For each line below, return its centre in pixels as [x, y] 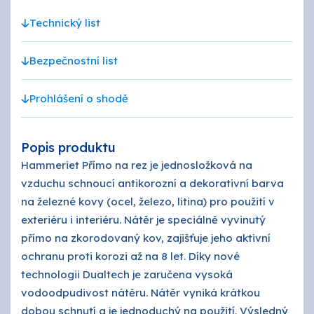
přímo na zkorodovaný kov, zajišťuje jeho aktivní [146, 238]
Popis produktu [68, 148]
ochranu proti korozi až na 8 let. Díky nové [130, 256]
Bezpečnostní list [74, 61]
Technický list [65, 23]
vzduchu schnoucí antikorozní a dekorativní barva [152, 183]
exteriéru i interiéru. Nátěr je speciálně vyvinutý [143, 220]
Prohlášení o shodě [79, 98]
